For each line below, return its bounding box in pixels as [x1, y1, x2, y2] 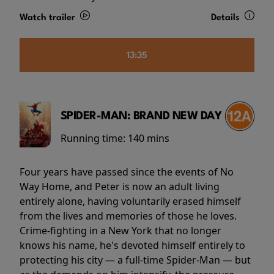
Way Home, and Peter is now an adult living [20, 180, 220, 194]
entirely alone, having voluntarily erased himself [20, 194, 241, 209]
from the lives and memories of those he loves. [20, 209, 237, 223]
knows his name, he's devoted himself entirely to [20, 239, 245, 253]
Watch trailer [20, 13, 78, 23]
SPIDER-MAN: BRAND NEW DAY [60, 110, 222, 122]
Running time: [60, 131, 128, 145]
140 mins [127, 131, 169, 145]
